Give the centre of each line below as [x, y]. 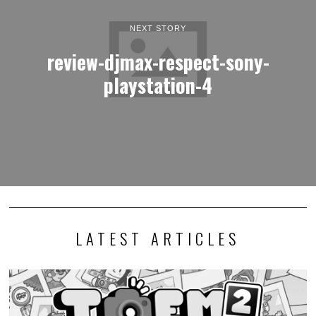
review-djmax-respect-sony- [158, 61]
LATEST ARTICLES [158, 238]
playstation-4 [158, 84]
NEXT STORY [158, 28]
